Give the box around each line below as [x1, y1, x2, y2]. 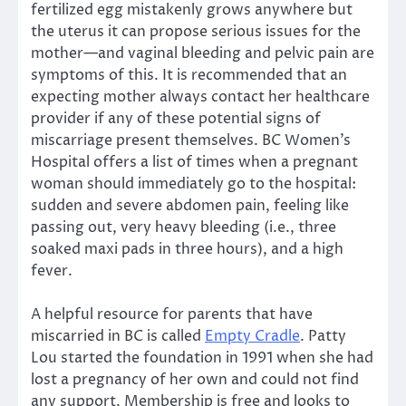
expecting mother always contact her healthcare [31, 87, 370, 108]
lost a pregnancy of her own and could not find [31, 370, 359, 391]
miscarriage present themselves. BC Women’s [31, 130, 351, 151]
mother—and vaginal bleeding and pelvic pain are [31, 43, 374, 64]
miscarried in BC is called [31, 326, 205, 347]
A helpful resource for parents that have [31, 304, 313, 325]
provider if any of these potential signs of [31, 109, 321, 130]
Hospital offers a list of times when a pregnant [31, 152, 358, 173]
